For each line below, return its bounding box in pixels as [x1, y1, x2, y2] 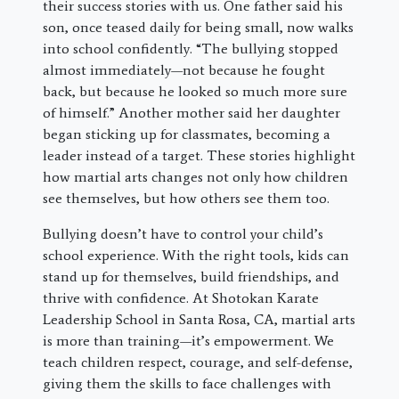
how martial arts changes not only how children [43, 168, 348, 186]
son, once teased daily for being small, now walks [43, 19, 354, 37]
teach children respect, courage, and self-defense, [43, 354, 353, 371]
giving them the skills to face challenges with [43, 375, 331, 393]
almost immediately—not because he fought [43, 61, 325, 79]
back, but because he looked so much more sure [43, 83, 347, 101]
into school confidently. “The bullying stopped [43, 40, 338, 58]
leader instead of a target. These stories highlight [43, 147, 355, 165]
